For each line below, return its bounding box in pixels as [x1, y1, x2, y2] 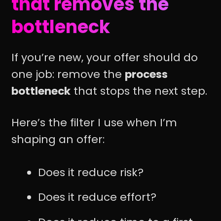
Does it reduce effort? [38, 189, 156, 205]
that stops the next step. [71, 83, 207, 99]
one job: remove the [11, 67, 125, 82]
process [125, 67, 168, 82]
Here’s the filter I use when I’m [11, 115, 177, 131]
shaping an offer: [11, 132, 105, 147]
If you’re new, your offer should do [11, 50, 198, 66]
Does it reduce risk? [38, 164, 144, 180]
